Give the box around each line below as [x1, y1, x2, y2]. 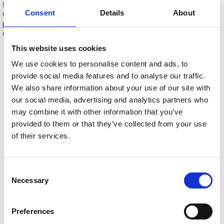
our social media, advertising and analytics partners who [11, 95, 208, 104]
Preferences [11, 207, 54, 215]
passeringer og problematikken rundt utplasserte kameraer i [2, 18, 212, 29]
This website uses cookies [11, 43, 106, 52]
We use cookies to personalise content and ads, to [11, 59, 188, 68]
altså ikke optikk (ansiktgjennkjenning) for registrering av [2, 8, 199, 19]
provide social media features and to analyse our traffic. [11, 71, 205, 80]
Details [99, 8, 124, 17]
